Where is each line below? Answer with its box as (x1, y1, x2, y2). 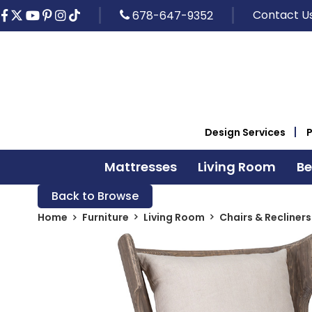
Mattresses (104, 157, 177, 175)
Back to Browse (51, 187, 139, 204)
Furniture (81, 210, 129, 224)
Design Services (205, 125, 286, 139)
